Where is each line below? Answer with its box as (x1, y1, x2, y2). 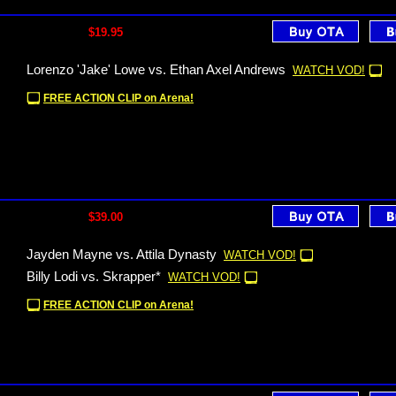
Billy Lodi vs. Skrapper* (27, 270, 161, 284)
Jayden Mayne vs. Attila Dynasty (27, 247, 217, 262)
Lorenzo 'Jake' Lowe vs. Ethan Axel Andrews (27, 63, 286, 77)
